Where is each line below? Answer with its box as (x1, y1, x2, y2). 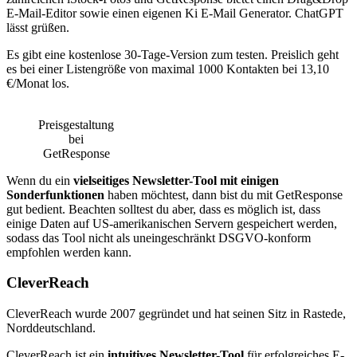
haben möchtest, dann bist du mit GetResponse (104, 187, 343, 202)
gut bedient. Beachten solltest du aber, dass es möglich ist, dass (6, 202, 320, 216)
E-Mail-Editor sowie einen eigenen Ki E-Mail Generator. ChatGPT (6, 6, 343, 20)
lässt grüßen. (6, 20, 73, 34)
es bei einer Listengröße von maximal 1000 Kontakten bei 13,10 (6, 61, 329, 76)
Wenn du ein (6, 173, 73, 187)
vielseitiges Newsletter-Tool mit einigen (73, 173, 279, 187)
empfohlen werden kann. (6, 245, 135, 259)
